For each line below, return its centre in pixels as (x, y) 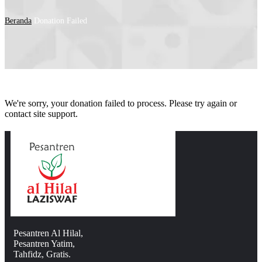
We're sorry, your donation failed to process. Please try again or (121, 103)
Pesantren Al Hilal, (48, 233)
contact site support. (41, 113)
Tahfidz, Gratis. (42, 254)
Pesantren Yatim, (44, 244)
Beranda (18, 20)
